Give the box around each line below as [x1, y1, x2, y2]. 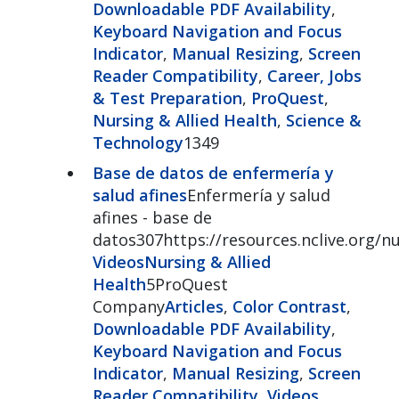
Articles [164, 295, 224, 317]
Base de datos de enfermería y [92, 161, 334, 183]
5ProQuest [145, 273, 228, 295]
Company [92, 295, 165, 317]
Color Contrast [232, 295, 346, 317]
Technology [92, 131, 183, 153]
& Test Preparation [92, 86, 242, 109]
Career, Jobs [266, 64, 362, 86]
